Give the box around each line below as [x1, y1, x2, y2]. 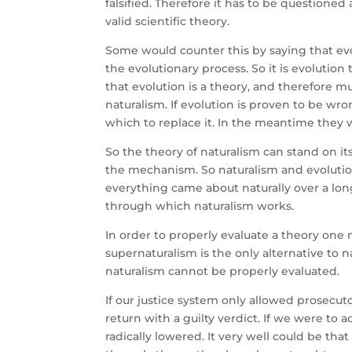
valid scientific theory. [105, 14, 230, 28]
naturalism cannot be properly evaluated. [105, 264, 340, 278]
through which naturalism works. [105, 199, 295, 213]
